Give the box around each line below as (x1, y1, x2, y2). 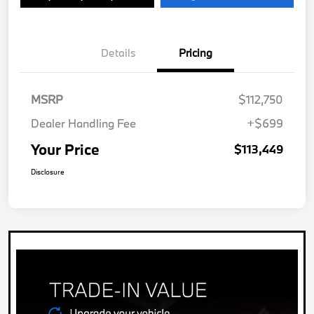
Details (101, 46, 136, 60)
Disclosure (31, 167, 64, 177)
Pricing (179, 46, 212, 60)
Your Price (31, 139, 100, 160)
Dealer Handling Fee (31, 116, 136, 131)
